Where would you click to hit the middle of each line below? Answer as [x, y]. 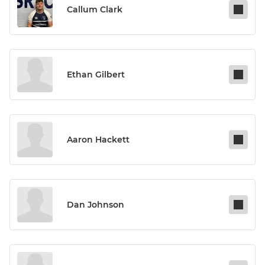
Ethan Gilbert [96, 75]
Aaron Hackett [98, 140]
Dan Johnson [96, 205]
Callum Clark [95, 10]
